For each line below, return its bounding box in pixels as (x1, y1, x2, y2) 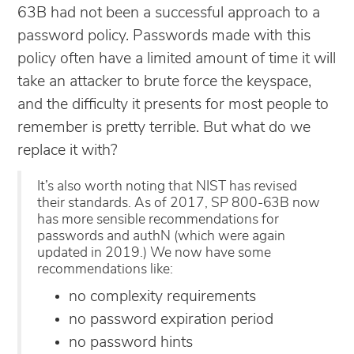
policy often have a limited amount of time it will (17, 51, 336, 67)
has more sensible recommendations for (37, 213, 279, 227)
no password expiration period (69, 311, 273, 328)
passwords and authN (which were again (37, 229, 285, 243)
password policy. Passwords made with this (17, 28, 311, 44)
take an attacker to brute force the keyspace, (17, 73, 311, 90)
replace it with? (17, 142, 118, 159)
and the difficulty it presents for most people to (17, 96, 329, 113)
